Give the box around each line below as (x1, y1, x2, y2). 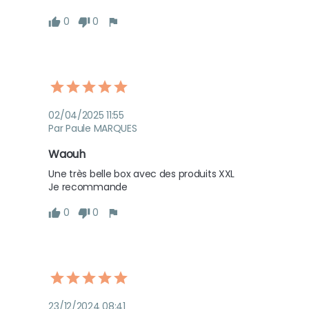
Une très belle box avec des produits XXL (48, 167, 237, 181)
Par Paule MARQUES (48, 121, 137, 136)
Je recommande (48, 180, 128, 195)
